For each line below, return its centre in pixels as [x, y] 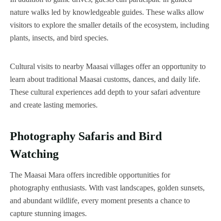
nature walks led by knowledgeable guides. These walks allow [107, 12]
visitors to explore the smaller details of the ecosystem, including [110, 25]
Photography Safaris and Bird [86, 136]
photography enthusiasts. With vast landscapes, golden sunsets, [107, 187]
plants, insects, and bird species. [59, 37]
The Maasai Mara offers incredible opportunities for [90, 175]
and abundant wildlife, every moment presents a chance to [100, 200]
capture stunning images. [48, 213]
